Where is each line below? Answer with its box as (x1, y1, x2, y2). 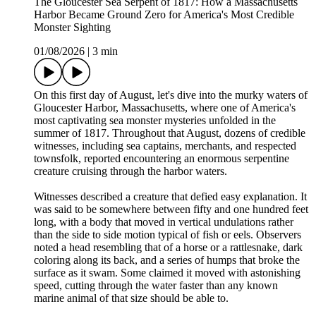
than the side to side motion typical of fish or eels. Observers (34, 229, 301, 241)
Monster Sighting (34, 21, 111, 34)
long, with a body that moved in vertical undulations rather (34, 216, 293, 229)
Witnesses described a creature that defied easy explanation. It (34, 190, 307, 203)
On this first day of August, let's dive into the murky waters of (34, 89, 308, 102)
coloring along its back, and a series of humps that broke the (34, 254, 300, 267)
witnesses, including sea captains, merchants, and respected (34, 140, 296, 152)
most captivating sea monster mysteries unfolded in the (34, 114, 276, 127)
